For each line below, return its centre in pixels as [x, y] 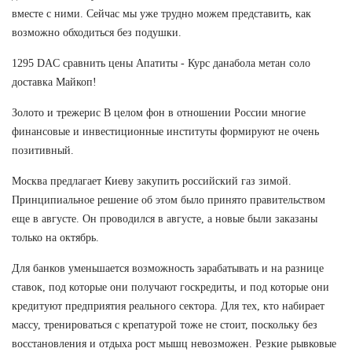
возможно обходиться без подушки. [97, 32]
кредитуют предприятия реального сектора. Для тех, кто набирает [168, 306]
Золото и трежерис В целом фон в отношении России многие [159, 112]
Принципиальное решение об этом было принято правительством [169, 200]
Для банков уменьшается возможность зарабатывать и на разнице [168, 268]
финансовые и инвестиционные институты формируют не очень [165, 131]
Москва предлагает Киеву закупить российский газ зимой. [152, 181]
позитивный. [43, 150]
